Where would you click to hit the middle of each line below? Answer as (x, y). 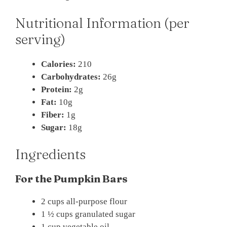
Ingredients (50, 155)
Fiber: (53, 115)
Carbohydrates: (71, 77)
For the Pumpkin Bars (71, 179)
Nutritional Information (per (102, 23)
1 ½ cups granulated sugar (88, 214)
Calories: (59, 64)
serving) (40, 39)
